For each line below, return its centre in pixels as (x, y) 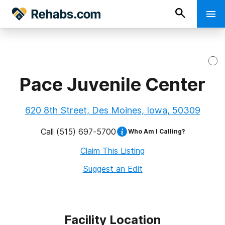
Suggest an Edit (113, 169)
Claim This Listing (113, 151)
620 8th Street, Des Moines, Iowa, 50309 (113, 110)
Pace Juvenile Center (113, 84)
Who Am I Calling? (156, 131)
